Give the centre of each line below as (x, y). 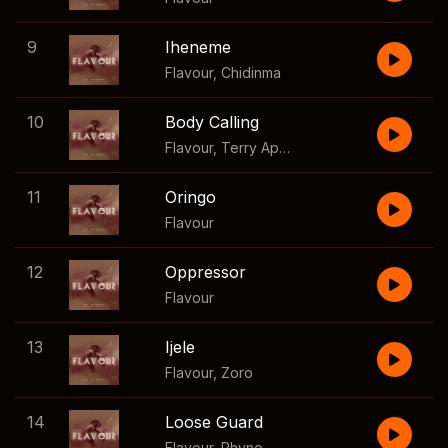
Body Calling (212, 122)
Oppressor (205, 272)
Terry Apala (250, 147)
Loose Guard (214, 422)
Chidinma (251, 72)
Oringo (190, 197)
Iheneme (198, 47)
